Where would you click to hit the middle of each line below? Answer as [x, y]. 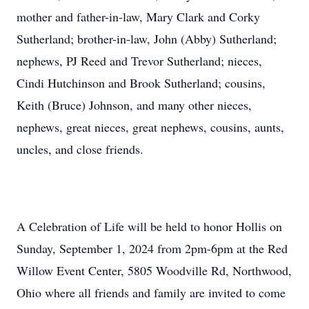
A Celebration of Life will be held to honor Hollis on [149, 226]
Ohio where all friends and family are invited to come [151, 292]
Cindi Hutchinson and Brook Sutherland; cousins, [141, 83]
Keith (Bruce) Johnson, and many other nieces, [134, 105]
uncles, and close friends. [80, 149]
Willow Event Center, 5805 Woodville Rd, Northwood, [154, 270]
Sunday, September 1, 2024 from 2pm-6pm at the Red [152, 248]
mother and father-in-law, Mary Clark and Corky [138, 17]
